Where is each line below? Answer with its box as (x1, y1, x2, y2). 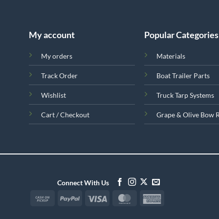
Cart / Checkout (41, 110, 89, 119)
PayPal (79, 192, 103, 202)
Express (161, 204, 188, 214)
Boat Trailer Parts (156, 71, 210, 80)
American (161, 192, 194, 202)
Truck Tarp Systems (156, 90, 215, 99)
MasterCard (134, 192, 175, 202)
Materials (156, 51, 186, 60)
